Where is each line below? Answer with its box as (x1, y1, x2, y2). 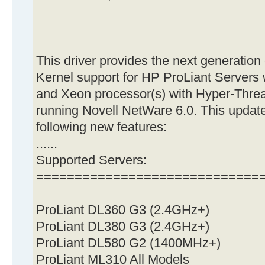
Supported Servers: (36, 153, 147, 167)
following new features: (36, 119, 167, 134)
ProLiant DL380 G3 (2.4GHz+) (36, 219, 209, 234)
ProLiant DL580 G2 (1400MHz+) (36, 235, 221, 250)
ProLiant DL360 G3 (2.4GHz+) (36, 202, 209, 217)
